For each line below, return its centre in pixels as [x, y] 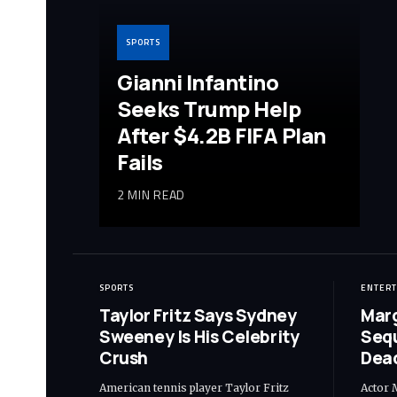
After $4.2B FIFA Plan [222, 135]
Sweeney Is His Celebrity [199, 336]
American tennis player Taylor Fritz [194, 387]
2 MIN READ [151, 194]
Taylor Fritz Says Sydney [198, 315]
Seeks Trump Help [209, 108]
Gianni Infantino [198, 82]
